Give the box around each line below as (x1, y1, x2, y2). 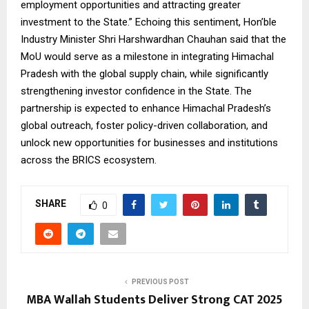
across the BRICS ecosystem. (21, 153, 157, 166)
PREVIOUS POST (131, 277, 189, 286)
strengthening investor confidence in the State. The (21, 84, 252, 97)
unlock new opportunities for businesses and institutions (21, 136, 278, 149)
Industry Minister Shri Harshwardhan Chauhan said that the (21, 32, 286, 46)
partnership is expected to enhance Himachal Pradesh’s (21, 101, 271, 114)
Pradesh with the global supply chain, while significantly (21, 67, 268, 80)
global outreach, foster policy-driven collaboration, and (21, 119, 268, 132)
